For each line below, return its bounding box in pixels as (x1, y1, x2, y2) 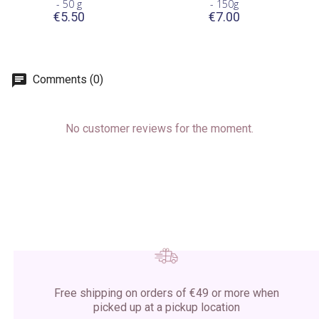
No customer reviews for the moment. (66, 122, 253, 136)
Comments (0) (30, 73, 103, 87)
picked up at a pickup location (93, 300, 240, 315)
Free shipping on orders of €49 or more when (53, 286, 279, 300)
